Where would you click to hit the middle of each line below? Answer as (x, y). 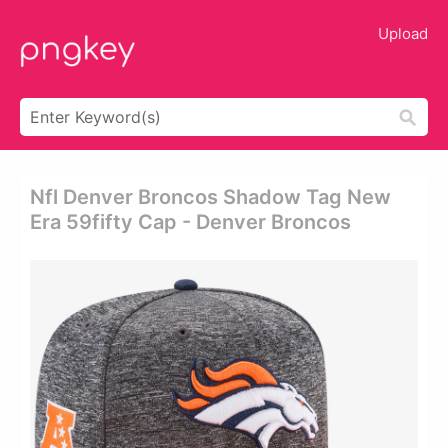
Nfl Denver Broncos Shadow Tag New (210, 197)
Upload (403, 33)
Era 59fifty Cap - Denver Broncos (190, 222)
